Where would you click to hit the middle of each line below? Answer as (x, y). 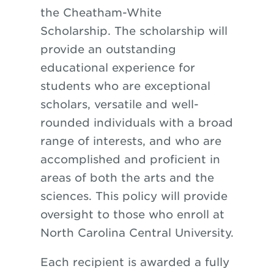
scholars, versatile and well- (119, 104)
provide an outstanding (108, 49)
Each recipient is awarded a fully (135, 262)
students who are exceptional (125, 86)
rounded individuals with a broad (136, 123)
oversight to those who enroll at (132, 214)
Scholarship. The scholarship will (134, 31)
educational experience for (117, 68)
